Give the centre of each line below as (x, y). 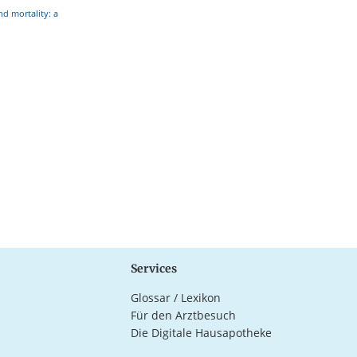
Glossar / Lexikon (176, 297)
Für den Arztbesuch (184, 315)
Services (154, 268)
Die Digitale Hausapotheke (202, 332)
